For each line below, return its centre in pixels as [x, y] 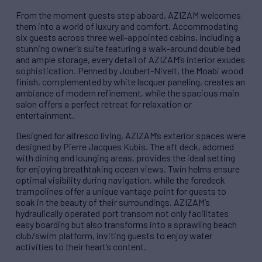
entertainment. [45, 115]
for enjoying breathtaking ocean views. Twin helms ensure [128, 169]
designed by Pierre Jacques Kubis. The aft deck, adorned [125, 147]
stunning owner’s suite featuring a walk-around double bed [128, 49]
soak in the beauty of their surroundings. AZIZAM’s [113, 202]
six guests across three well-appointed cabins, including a [128, 37]
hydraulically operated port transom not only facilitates [122, 213]
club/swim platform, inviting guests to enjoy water [114, 236]
